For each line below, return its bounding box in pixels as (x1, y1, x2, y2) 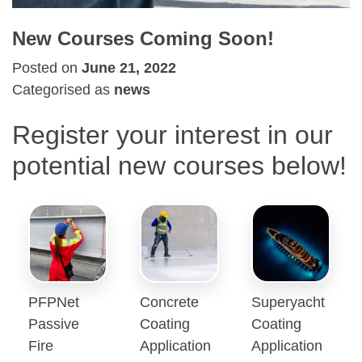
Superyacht (250, 293, 325, 310)
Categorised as (12, 81, 114, 98)
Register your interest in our (12, 120, 333, 149)
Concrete (139, 293, 199, 310)
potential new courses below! (12, 151, 347, 180)
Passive (28, 314, 79, 332)
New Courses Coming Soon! (12, 27, 274, 50)
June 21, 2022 (82, 59, 176, 76)
